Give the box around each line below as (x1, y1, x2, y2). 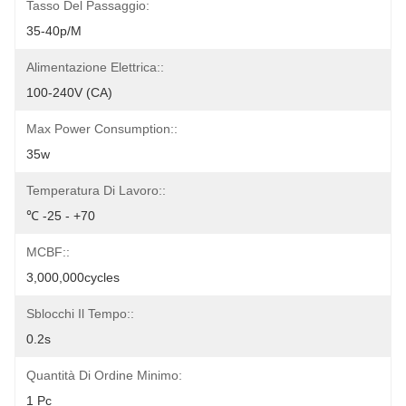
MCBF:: (26, 245, 70, 259)
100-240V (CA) (26, 85, 112, 100)
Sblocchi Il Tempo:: (26, 306, 134, 321)
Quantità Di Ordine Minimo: (26, 368, 182, 382)
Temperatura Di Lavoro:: (26, 183, 166, 198)
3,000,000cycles (26, 270, 120, 285)
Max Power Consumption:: (26, 121, 178, 136)
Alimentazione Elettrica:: (26, 60, 164, 74)
